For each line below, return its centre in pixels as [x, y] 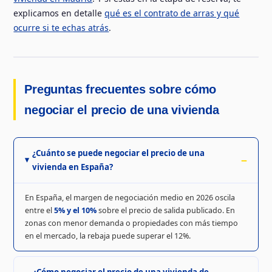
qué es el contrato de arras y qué [172, 13]
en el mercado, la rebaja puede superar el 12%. [107, 236]
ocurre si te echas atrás [61, 28]
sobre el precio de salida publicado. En [165, 210]
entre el [39, 210]
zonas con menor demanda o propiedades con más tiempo [131, 223]
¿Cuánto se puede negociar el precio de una [119, 153]
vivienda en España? [73, 167]
